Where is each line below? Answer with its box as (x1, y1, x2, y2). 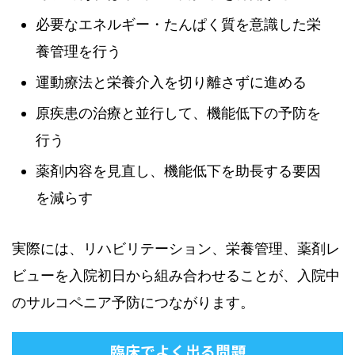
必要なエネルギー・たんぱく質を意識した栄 (36, 16, 321, 32)
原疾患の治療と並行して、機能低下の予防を (36, 105, 321, 121)
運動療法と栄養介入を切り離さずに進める (36, 74, 307, 90)
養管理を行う (36, 43, 121, 59)
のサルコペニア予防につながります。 (12, 294, 254, 311)
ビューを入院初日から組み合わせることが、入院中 (12, 267, 340, 284)
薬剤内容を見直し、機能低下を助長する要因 (36, 162, 321, 179)
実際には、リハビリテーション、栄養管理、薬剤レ (12, 240, 340, 257)
